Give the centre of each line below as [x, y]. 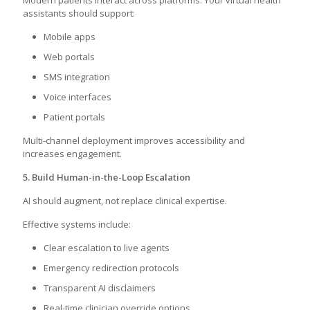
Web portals [69, 57]
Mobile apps [70, 37]
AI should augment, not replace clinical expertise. [125, 201]
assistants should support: [79, 13]
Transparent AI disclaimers [100, 288]
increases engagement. [72, 154]
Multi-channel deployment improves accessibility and [134, 140]
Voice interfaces [77, 97]
